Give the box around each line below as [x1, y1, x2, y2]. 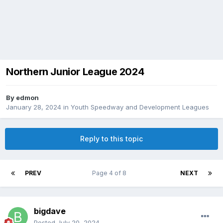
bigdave [34, 206, 66, 217]
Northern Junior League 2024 [6, 66, 144, 78]
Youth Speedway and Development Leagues [71, 103, 209, 111]
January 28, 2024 [6, 103, 61, 111]
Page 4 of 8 [92, 169, 129, 177]
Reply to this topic [80, 134, 143, 143]
